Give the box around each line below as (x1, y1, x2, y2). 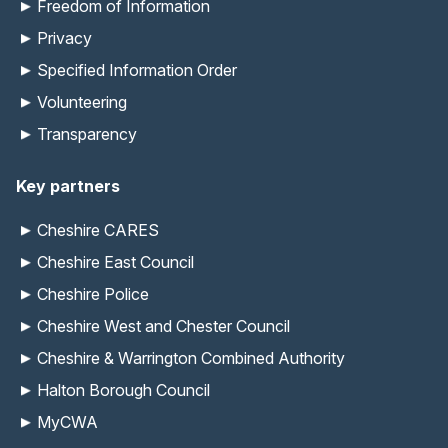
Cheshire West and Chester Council (37, 316, 290, 337)
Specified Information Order (37, 60, 237, 81)
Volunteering (37, 92, 127, 113)
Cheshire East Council (37, 252, 194, 273)
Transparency (37, 124, 137, 145)
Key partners (16, 176, 120, 197)
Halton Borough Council (37, 380, 210, 401)
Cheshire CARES (37, 220, 159, 241)
